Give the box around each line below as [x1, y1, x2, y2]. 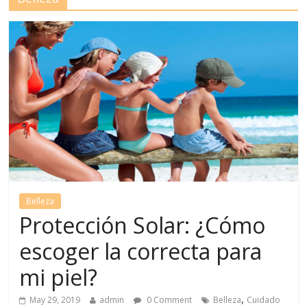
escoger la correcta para [19, 236, 262, 267]
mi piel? [19, 262, 98, 293]
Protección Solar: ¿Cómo [19, 210, 266, 241]
